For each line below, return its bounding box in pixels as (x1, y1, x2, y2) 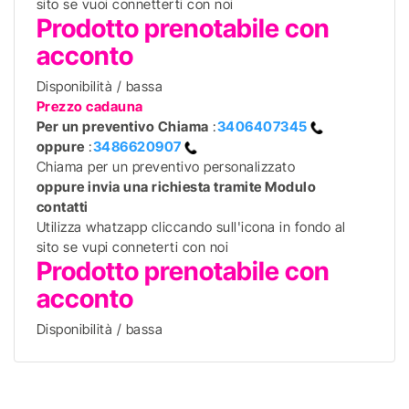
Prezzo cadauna (36, 98, 147, 115)
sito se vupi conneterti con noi (36, 238, 229, 256)
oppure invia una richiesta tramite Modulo (36, 178, 317, 195)
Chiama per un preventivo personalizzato (36, 158, 296, 175)
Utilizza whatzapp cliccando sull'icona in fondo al (36, 218, 346, 236)
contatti (36, 198, 89, 215)
